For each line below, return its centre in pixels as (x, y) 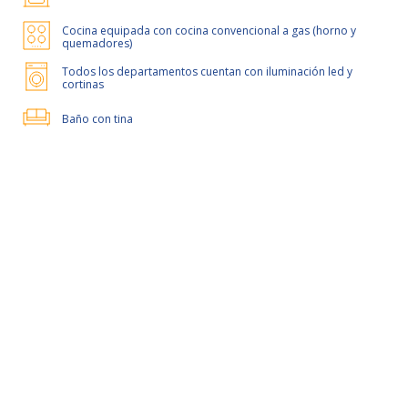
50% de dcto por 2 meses (110, 239)
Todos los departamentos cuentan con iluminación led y (207, 71)
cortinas (83, 84)
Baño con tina (97, 119)
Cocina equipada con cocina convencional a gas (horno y (209, 31)
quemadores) (97, 43)
